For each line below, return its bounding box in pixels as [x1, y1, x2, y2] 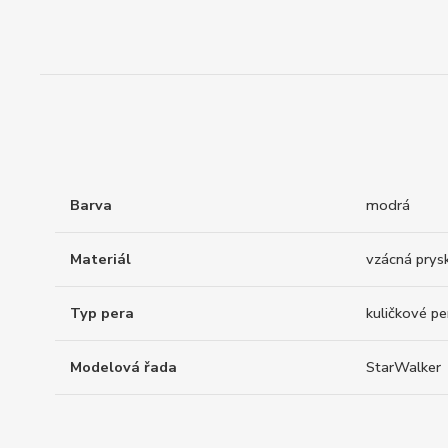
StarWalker [366, 357, 441, 378]
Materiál [70, 249, 131, 270]
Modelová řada [70, 357, 177, 378]
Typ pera [70, 303, 134, 324]
